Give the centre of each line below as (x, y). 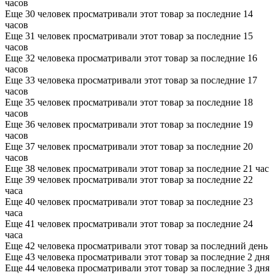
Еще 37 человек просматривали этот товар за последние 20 (129, 146)
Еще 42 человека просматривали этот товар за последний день (136, 246)
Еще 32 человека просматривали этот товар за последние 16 (131, 58)
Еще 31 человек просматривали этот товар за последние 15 (129, 36)
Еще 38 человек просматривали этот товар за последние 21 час (137, 168)
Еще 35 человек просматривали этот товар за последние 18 (129, 102)
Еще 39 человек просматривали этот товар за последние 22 (129, 179)
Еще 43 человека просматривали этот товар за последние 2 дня (137, 257)
